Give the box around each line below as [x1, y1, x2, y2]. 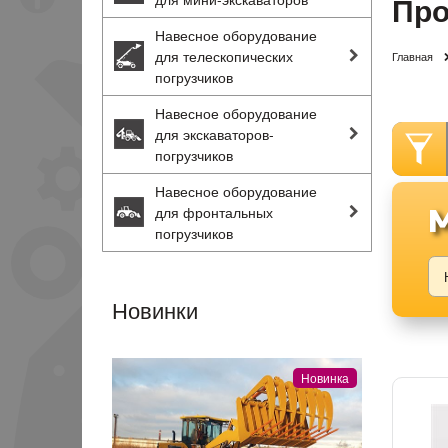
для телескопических [155, 45, 293, 66]
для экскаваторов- [155, 123, 274, 144]
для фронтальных [155, 201, 273, 222]
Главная [392, 47, 433, 64]
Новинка [301, 368, 349, 386]
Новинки [112, 293, 198, 325]
